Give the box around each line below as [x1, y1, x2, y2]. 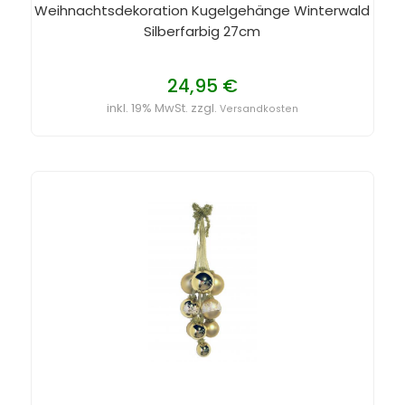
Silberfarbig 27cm [144, 21, 261, 41]
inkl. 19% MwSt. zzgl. [106, 99, 220, 117]
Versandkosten [219, 101, 298, 116]
